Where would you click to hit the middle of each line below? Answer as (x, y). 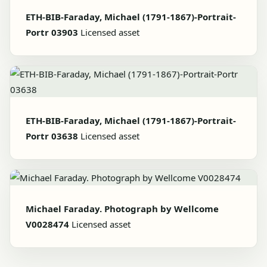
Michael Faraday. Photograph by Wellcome (122, 209)
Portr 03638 (52, 136)
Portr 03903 (52, 32)
